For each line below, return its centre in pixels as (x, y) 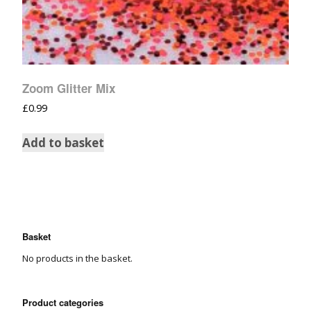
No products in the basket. (77, 258)
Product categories (63, 302)
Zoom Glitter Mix (69, 88)
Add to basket (63, 142)
